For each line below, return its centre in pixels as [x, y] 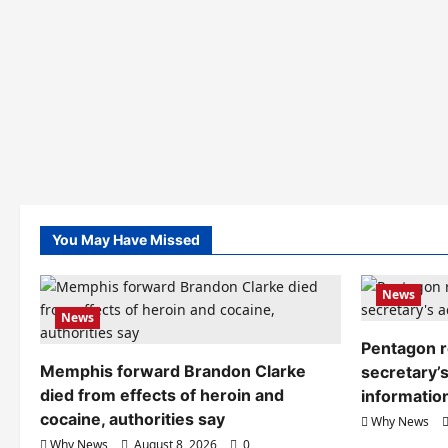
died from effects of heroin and [162, 395]
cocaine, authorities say [132, 419]
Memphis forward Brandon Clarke [173, 371]
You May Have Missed [126, 240]
